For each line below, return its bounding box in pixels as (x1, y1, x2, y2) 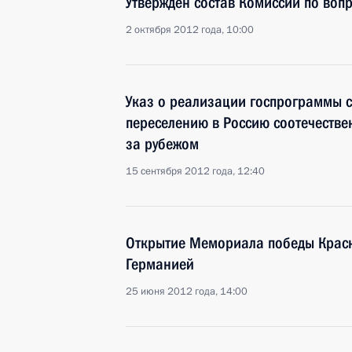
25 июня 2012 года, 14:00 (126, 284, 247, 299)
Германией (126, 255, 194, 273)
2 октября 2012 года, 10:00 (126, 23, 254, 37)
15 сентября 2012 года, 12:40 (126, 164, 265, 178)
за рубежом (126, 134, 199, 153)
